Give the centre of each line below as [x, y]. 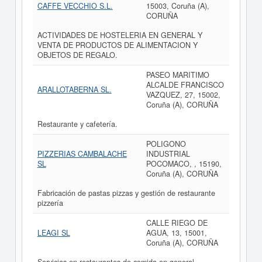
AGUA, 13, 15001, [176, 233]
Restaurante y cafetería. [77, 124]
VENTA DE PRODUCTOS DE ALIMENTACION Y [117, 45]
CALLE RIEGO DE [177, 223]
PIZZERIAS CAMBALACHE [82, 154]
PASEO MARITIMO [177, 75]
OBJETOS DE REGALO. [77, 55]
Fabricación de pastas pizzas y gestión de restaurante [126, 193]
